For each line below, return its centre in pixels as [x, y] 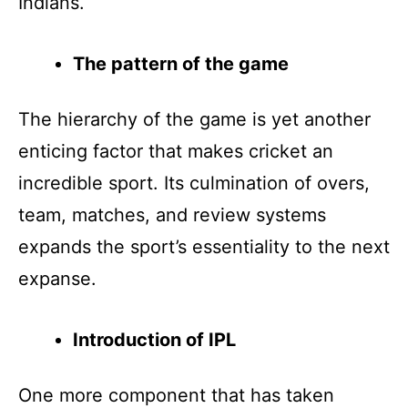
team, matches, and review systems [172, 214]
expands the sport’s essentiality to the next [204, 246]
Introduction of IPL [154, 339]
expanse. [57, 278]
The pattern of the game [181, 63]
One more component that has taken [176, 395]
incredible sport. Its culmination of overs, [194, 183]
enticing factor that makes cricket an [176, 151]
